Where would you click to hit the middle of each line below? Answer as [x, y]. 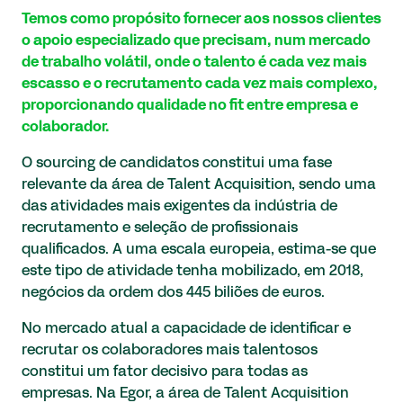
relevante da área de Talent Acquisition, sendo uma [199, 185]
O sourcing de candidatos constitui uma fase [177, 163]
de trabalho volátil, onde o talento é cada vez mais [194, 63]
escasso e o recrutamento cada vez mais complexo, [200, 84]
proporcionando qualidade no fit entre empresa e [190, 106]
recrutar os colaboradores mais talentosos [170, 350]
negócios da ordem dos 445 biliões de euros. [173, 293]
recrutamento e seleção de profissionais [160, 228]
